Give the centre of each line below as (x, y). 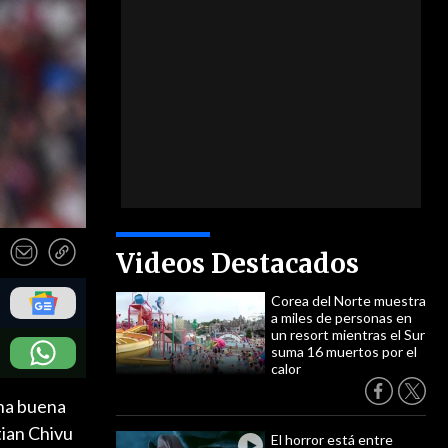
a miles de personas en (341, 317)
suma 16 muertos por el (344, 351)
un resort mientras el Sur (348, 334)
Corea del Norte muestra (348, 300)
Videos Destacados (237, 263)
